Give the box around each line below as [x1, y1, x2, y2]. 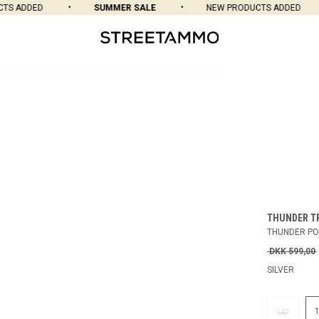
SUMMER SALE [81, 3, 144, 14]
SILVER [266, 265, 294, 275]
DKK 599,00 [268, 246, 315, 256]
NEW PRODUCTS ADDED [194, 3, 289, 14]
